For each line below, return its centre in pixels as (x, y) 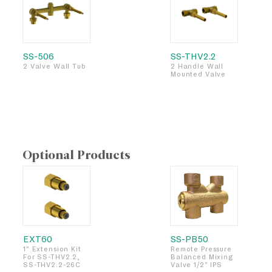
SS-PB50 (189, 239)
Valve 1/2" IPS (197, 265)
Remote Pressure (201, 249)
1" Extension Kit (52, 249)
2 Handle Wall (197, 66)
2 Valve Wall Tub (55, 66)
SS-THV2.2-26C (52, 265)
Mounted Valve (199, 74)
